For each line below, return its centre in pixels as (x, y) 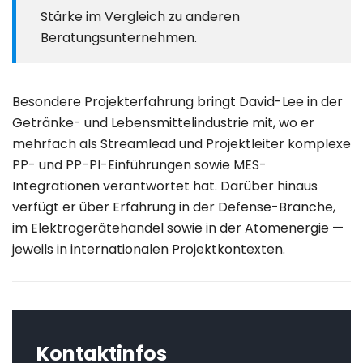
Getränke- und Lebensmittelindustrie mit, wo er (163, 123)
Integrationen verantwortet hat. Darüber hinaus (165, 186)
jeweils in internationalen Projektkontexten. (149, 250)
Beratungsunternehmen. (119, 38)
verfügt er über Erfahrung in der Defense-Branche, (174, 207)
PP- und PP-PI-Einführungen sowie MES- (139, 165)
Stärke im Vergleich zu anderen (140, 17)
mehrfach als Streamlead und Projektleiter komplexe (181, 144)
